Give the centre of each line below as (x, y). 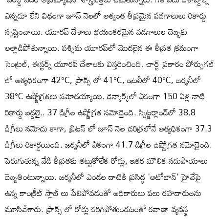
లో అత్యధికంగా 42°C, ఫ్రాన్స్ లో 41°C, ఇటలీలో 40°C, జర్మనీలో (103, 80)
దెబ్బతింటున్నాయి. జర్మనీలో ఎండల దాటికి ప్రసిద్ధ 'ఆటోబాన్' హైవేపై (103, 176)
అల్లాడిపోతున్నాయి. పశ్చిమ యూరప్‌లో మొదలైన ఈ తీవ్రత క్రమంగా (102, 47)
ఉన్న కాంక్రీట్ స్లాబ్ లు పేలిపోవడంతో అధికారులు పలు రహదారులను (103, 193)
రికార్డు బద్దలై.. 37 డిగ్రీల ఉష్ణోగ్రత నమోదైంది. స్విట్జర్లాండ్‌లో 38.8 (100, 112)
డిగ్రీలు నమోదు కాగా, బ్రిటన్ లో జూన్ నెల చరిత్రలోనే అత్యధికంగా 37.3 (109, 128)
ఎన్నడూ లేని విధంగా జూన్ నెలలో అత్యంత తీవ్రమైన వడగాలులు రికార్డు (106, 15)
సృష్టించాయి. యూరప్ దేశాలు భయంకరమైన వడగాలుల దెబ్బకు (96, 31)
